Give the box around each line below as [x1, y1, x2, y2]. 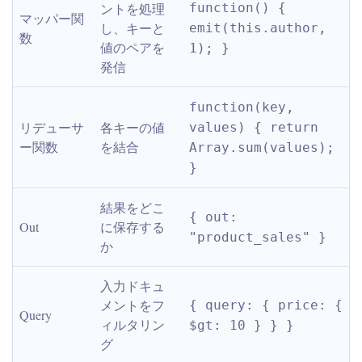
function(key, [189, 99, 294, 115]
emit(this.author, [189, 20, 326, 36]
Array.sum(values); [189, 140, 335, 155]
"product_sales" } [189, 229, 326, 245]
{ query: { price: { [189, 297, 343, 313]
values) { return [189, 120, 318, 135]
